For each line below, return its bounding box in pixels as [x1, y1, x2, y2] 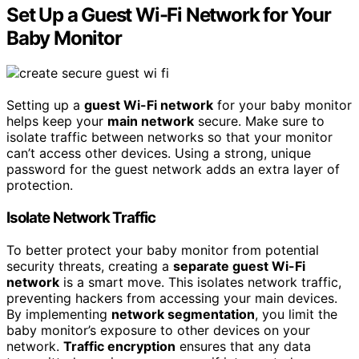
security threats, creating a [6, 257, 173, 274]
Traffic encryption [63, 337, 175, 354]
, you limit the [255, 305, 337, 322]
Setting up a [6, 97, 84, 114]
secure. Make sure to [194, 113, 325, 130]
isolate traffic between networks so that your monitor [6, 129, 333, 146]
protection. [6, 177, 73, 194]
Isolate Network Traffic [6, 208, 156, 228]
